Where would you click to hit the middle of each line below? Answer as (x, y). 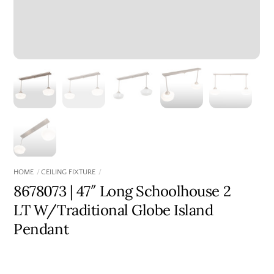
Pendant (41, 229)
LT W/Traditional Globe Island (113, 210)
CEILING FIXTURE (68, 172)
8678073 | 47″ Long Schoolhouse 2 (122, 191)
